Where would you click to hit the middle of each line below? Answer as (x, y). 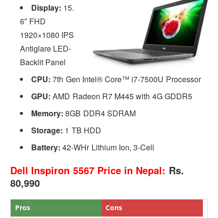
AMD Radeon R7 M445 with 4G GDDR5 (121, 96)
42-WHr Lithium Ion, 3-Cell (108, 147)
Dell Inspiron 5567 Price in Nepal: (88, 170)
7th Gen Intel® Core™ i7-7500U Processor (126, 79)
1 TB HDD (82, 130)
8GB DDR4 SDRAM (100, 113)
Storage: (47, 130)
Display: (46, 7)
